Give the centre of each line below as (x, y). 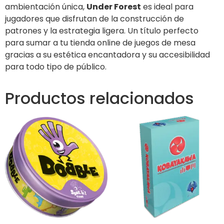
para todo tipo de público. (56, 67)
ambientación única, (46, 7)
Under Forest (114, 7)
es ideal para (167, 7)
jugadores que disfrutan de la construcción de (94, 19)
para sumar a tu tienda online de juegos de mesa (100, 43)
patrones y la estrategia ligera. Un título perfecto (102, 31)
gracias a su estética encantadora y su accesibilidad (107, 55)
